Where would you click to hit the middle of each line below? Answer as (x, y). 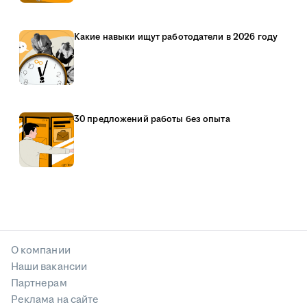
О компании (41, 251)
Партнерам (39, 284)
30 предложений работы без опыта (152, 120)
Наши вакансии (49, 267)
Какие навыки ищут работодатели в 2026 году (176, 37)
